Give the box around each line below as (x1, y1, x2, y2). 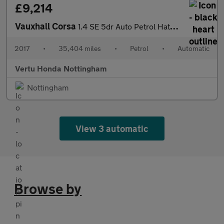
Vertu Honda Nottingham (15, 63, 106, 73)
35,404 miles (58, 44, 101, 53)
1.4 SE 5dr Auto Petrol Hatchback (78, 21, 170, 31)
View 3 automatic (75, 123, 148, 134)
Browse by (14, 180, 82, 197)
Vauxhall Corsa (15, 20, 78, 32)
